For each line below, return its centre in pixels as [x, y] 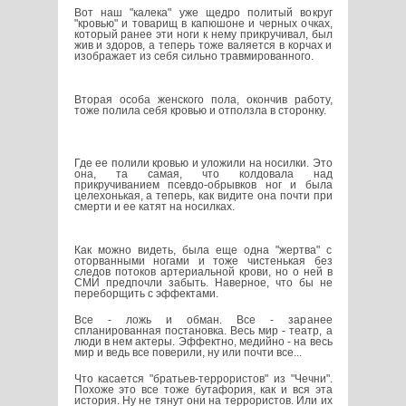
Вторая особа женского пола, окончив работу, [203, 100]
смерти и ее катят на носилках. [154, 207]
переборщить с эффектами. [146, 294]
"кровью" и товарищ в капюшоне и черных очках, [203, 24]
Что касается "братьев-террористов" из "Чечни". [203, 379]
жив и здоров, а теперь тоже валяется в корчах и [203, 46]
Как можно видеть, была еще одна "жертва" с [203, 251]
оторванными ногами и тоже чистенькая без [203, 261]
